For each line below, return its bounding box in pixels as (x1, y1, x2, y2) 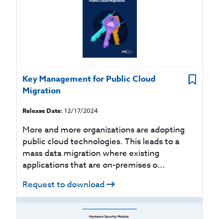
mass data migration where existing (22, 147, 160, 159)
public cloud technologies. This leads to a (22, 135, 180, 148)
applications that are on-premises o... (22, 159, 165, 171)
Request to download (22, 178, 105, 191)
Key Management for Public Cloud (22, 73, 156, 85)
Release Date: (22, 106, 63, 115)
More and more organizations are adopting (22, 124, 185, 136)
